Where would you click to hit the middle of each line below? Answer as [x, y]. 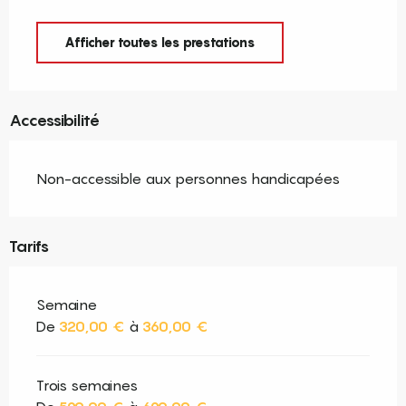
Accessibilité [54, 121]
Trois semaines [87, 386]
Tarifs [29, 246]
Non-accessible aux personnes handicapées [188, 179]
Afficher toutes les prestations [159, 42]
